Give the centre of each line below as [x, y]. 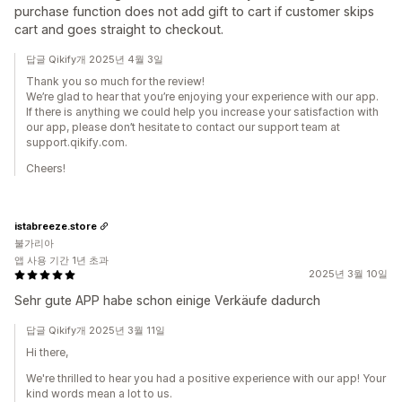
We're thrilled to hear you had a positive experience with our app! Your [206, 378]
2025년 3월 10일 [348, 274]
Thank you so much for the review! [115, 81]
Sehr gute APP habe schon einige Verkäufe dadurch [167, 300]
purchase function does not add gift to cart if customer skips [194, 11]
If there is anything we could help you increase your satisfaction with [202, 112]
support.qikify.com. [77, 142]
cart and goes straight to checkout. [119, 29]
